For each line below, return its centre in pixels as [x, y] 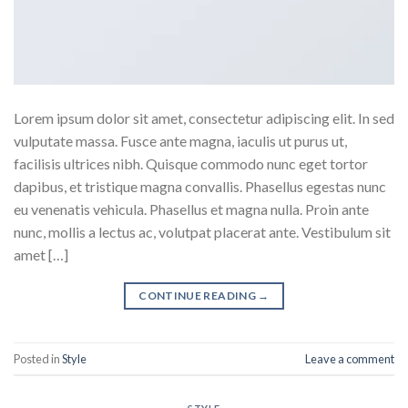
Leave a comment [350, 358]
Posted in [38, 358]
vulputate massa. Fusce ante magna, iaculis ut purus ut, [180, 141]
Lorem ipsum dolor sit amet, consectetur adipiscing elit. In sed [204, 118]
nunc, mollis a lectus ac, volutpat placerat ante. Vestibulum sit [202, 232]
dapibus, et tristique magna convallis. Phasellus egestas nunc [200, 187]
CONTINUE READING [199, 296]
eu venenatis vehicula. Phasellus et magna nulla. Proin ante [191, 209]
